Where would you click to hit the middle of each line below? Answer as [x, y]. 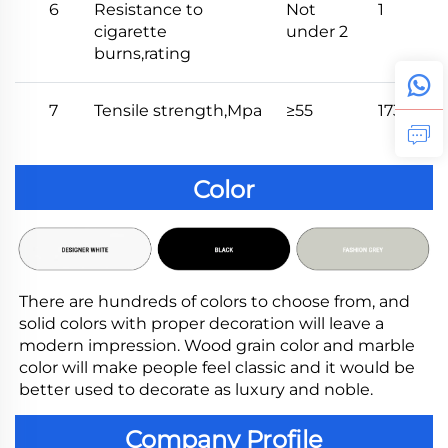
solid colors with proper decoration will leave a [201, 323]
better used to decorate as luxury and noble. [196, 389]
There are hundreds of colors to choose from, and [214, 301]
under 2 [317, 31]
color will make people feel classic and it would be [217, 367]
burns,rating [142, 53]
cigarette [130, 31]
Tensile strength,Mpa [178, 110]
